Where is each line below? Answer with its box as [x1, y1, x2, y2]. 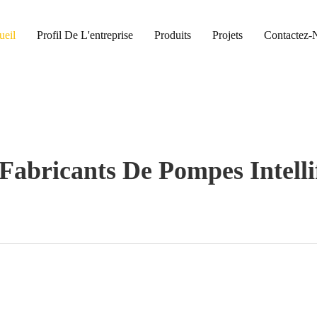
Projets [212, 29, 243, 41]
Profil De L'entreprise [36, 29, 133, 41]
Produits [154, 29, 191, 41]
